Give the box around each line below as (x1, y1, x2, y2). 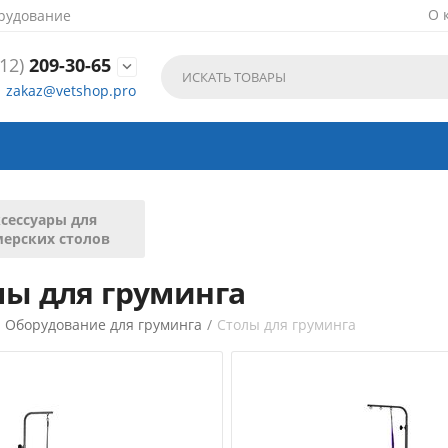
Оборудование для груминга (5, 315, 203, 334)
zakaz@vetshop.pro (5, 80, 136, 100)
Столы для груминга (217, 315, 357, 334)
